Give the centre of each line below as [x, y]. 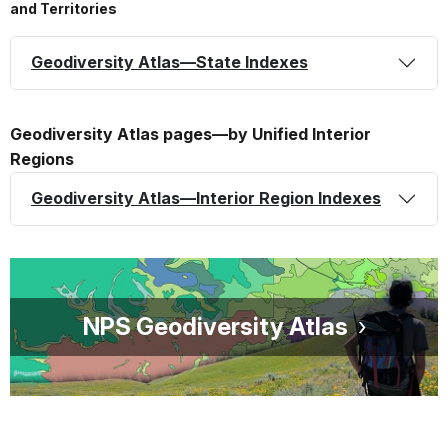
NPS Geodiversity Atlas [215, 326]
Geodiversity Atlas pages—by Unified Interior [190, 133]
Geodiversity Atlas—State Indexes [169, 62]
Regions [42, 158]
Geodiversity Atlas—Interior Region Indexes [206, 198]
